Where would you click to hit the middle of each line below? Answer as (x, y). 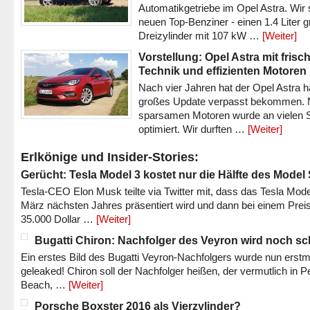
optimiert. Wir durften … (193, 129)
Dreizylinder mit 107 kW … (200, 36)
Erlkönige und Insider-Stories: (110, 157)
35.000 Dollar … (58, 219)
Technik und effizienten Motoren (222, 71)
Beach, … (45, 285)
